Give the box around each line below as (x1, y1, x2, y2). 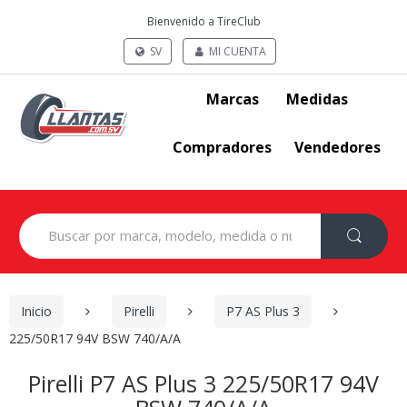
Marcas (205, 88, 259, 109)
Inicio (21, 303, 52, 321)
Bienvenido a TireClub (146, 14, 261, 29)
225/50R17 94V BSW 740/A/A (9, 329, 181, 347)
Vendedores (294, 136, 382, 157)
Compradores (172, 136, 272, 157)
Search (18, 211, 58, 229)
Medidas (285, 88, 348, 109)
